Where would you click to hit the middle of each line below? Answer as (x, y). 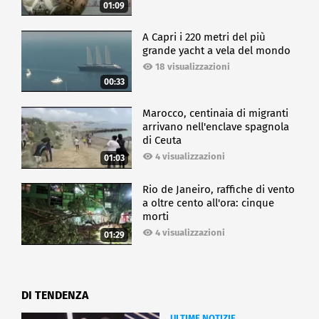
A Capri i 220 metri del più (204, 37)
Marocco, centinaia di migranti (216, 114)
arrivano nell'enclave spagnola (216, 127)
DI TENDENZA (55, 295)
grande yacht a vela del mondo (217, 50)
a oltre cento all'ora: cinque (209, 203)
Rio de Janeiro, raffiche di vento (219, 190)
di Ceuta (162, 141)
